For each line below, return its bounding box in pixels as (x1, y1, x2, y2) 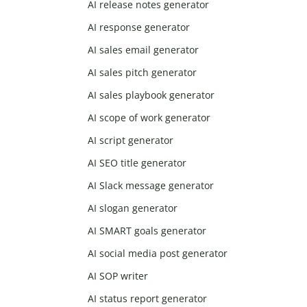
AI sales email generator (88, 43, 199, 57)
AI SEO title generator (88, 156, 187, 170)
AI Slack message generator (88, 179, 214, 193)
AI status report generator (88, 292, 208, 306)
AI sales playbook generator (88, 88, 215, 102)
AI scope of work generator (88, 111, 211, 125)
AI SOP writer (88, 269, 149, 283)
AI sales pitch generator (88, 66, 197, 79)
